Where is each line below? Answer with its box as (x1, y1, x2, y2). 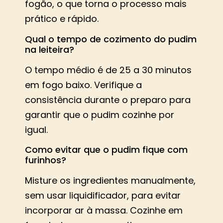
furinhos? (25, 153, 66, 166)
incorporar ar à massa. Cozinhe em (25, 204, 183, 217)
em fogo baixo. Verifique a (25, 78, 142, 91)
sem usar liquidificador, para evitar (25, 189, 181, 202)
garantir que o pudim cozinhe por (25, 108, 174, 121)
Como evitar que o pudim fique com (25, 143, 188, 156)
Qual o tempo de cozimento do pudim (25, 32, 197, 45)
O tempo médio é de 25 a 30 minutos (25, 63, 192, 76)
